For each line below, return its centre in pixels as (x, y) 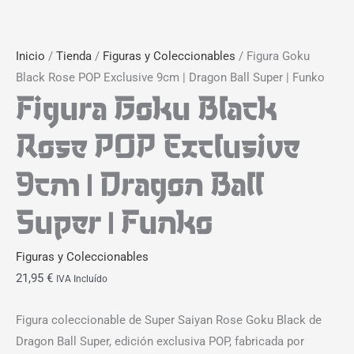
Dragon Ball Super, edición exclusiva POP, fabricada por (160, 341)
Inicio (30, 56)
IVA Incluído (82, 279)
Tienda (74, 56)
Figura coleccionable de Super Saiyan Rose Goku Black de (169, 320)
